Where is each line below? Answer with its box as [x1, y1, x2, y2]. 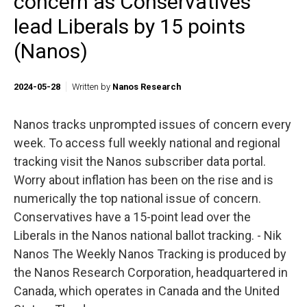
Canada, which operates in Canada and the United [14, 284, 280, 298]
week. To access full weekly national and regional [14, 136, 280, 150]
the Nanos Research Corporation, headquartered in [14, 265, 288, 280]
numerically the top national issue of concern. [14, 191, 264, 206]
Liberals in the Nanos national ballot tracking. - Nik [14, 228, 282, 243]
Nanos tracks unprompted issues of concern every [14, 117, 291, 132]
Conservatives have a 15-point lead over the [14, 210, 251, 224]
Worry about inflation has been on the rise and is [14, 173, 273, 187]
